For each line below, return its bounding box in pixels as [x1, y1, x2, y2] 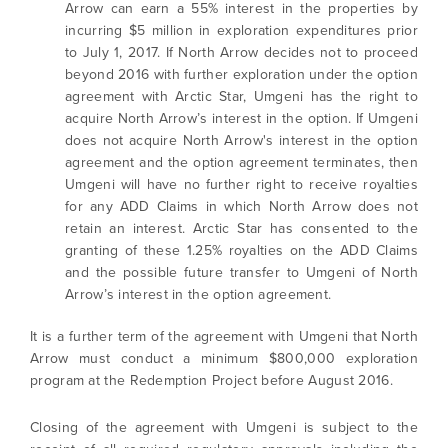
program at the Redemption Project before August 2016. [30, 370, 393, 391]
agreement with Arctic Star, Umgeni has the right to [65, 86, 418, 107]
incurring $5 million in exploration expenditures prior [65, 20, 418, 41]
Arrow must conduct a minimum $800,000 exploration [30, 348, 418, 369]
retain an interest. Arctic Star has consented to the [65, 218, 418, 239]
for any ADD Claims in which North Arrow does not [65, 196, 418, 217]
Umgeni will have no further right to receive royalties [65, 174, 418, 195]
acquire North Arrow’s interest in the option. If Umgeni [65, 108, 418, 129]
